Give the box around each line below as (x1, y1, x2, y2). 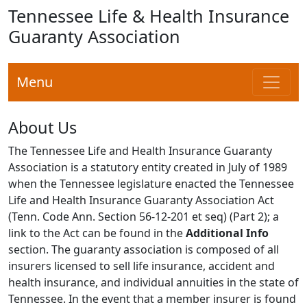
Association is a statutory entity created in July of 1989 (8, 160, 287, 175)
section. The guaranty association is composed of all (8, 242, 279, 257)
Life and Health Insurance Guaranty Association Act (8, 193, 274, 208)
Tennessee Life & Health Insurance (8, 4, 289, 27)
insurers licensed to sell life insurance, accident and (8, 258, 275, 273)
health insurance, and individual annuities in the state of (8, 275, 299, 290)
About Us (8, 116, 77, 138)
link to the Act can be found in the (8, 225, 186, 241)
